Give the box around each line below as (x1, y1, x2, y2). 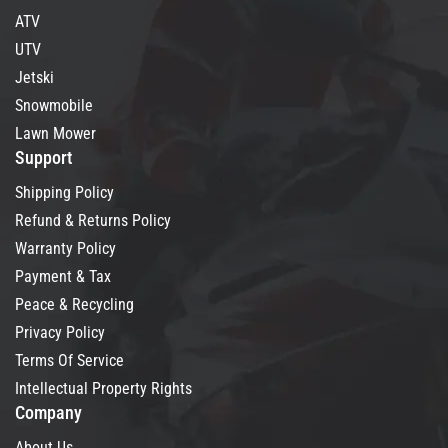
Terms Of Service (15, 350, 124, 370)
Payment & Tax (15, 266, 111, 286)
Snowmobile (15, 95, 93, 115)
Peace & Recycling (15, 294, 134, 314)
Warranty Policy (15, 238, 116, 258)
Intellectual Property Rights (15, 378, 192, 398)
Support (15, 146, 72, 168)
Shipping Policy (15, 182, 114, 202)
